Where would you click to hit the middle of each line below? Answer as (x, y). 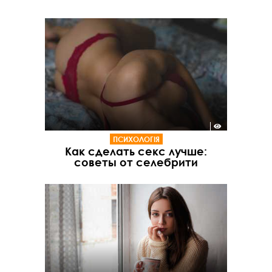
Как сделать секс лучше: (136, 151)
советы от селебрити (136, 162)
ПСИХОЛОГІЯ (136, 139)
